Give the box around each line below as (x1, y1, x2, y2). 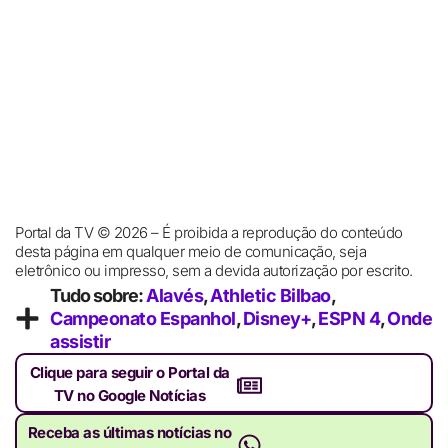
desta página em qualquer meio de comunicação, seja (15, 241, 366, 261)
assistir (50, 331, 110, 353)
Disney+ (242, 308, 311, 330)
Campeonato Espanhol (50, 308, 236, 330)
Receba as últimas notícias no (27, 423, 232, 443)
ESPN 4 (318, 308, 380, 330)
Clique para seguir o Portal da (29, 363, 230, 383)
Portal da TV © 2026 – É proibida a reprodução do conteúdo (15, 222, 403, 242)
